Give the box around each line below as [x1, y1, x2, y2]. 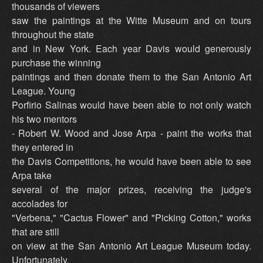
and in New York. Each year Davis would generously [12, 42, 251, 56]
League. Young [12, 84, 75, 98]
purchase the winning [12, 56, 101, 70]
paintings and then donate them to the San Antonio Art [12, 70, 251, 84]
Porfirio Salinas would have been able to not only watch [12, 98, 251, 112]
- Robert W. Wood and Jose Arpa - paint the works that [12, 126, 251, 140]
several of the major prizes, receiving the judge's [12, 183, 251, 197]
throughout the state [12, 28, 94, 42]
